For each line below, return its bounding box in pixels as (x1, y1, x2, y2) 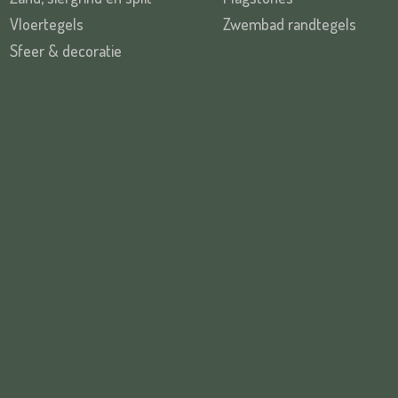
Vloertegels (10, 14, 84, 34)
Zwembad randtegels (223, 14, 356, 34)
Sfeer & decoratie (10, 41, 122, 60)
